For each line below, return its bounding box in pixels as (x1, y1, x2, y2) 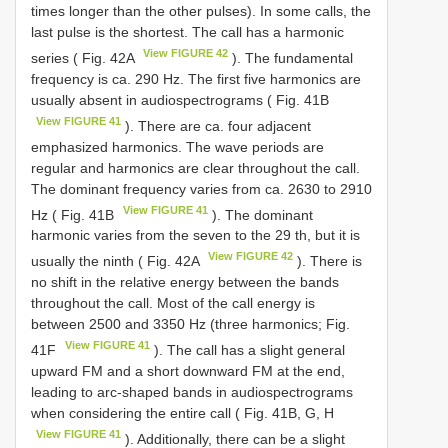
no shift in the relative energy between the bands (31, 273, 339, 290)
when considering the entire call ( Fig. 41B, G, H (31, 404, 334, 421)
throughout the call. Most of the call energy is (31, 294, 315, 311)
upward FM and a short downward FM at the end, (31, 362, 345, 379)
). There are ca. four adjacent (121, 117, 312, 134)
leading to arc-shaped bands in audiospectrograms (31, 383, 353, 400)
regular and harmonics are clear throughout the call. (31, 159, 360, 176)
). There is (293, 252, 363, 269)
